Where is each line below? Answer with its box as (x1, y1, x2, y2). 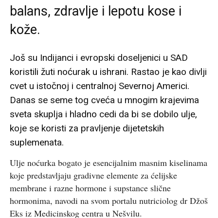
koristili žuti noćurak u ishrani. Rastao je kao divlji (10, 66, 207, 77)
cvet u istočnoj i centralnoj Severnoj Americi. (10, 80, 189, 91)
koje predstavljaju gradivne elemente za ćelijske (10, 169, 177, 181)
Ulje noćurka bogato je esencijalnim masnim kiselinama (10, 157, 207, 168)
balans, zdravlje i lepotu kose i (10, 3, 182, 19)
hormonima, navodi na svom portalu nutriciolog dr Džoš (10, 195, 208, 206)
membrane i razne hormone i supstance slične (10, 182, 171, 194)
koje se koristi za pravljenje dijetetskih (10, 123, 164, 134)
